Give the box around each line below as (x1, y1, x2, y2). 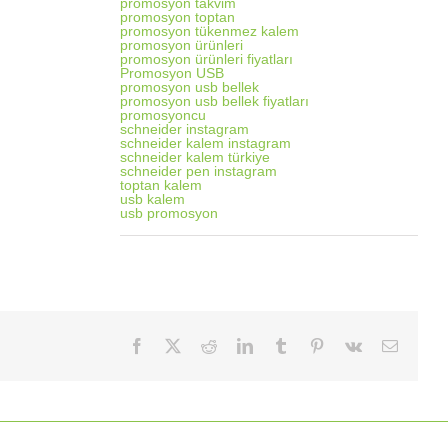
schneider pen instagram (119, 163, 277, 179)
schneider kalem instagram (119, 135, 291, 151)
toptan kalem (119, 177, 202, 193)
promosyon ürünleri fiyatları (119, 51, 293, 67)
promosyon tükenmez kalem (119, 23, 299, 39)
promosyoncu (119, 107, 206, 123)
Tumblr (288, 337, 334, 353)
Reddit (216, 337, 258, 353)
